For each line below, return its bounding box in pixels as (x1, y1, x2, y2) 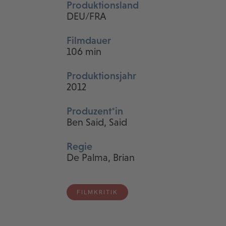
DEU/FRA (67, 11, 106, 22)
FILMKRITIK (77, 188, 118, 196)
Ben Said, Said (67, 117, 127, 128)
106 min (67, 46, 101, 57)
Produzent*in (67, 105, 123, 117)
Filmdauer (67, 35, 111, 46)
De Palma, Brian (67, 152, 135, 163)
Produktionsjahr (67, 70, 136, 81)
